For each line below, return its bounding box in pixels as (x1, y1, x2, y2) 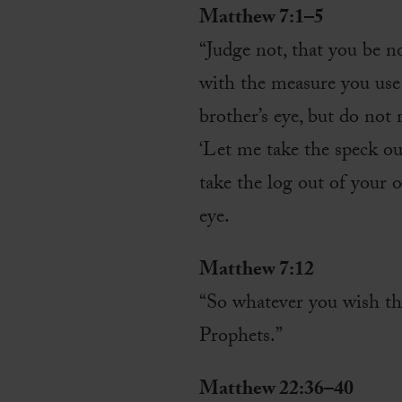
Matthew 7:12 (199, 255, 314, 289)
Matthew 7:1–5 (199, 3, 324, 37)
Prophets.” (199, 321, 283, 355)
